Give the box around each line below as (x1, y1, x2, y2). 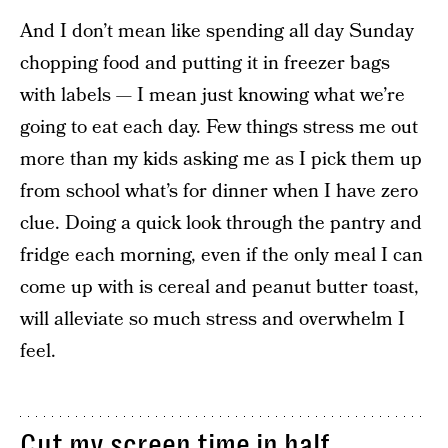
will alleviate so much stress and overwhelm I (20, 306, 405, 334)
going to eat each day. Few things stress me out (20, 114, 418, 142)
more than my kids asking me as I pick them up (20, 146, 422, 174)
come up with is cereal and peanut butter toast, (20, 274, 419, 302)
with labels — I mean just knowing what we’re (20, 82, 405, 110)
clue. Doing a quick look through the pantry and (20, 210, 422, 238)
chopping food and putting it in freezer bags (20, 50, 390, 78)
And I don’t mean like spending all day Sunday (20, 18, 414, 46)
